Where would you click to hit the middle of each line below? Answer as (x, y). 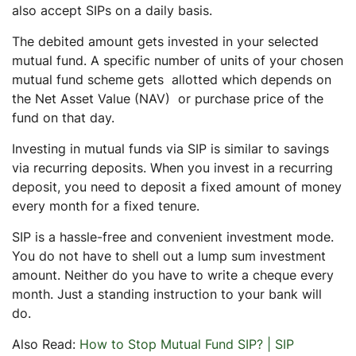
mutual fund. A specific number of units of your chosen (178, 60)
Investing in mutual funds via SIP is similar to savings (170, 148)
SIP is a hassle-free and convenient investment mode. (173, 236)
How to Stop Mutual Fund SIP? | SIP (187, 344)
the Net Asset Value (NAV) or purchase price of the (168, 98)
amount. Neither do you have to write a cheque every (173, 275)
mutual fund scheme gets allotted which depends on (172, 79)
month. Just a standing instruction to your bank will (167, 294)
